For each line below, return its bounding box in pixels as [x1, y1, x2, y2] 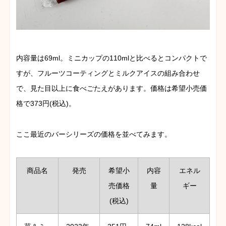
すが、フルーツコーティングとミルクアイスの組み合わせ [16, 69, 200, 78]
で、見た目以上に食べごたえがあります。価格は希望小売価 [16, 84, 207, 93]
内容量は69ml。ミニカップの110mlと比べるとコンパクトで [16, 54, 207, 63]
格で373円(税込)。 [16, 99, 76, 108]
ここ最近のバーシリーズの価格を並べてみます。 [16, 130, 172, 138]
